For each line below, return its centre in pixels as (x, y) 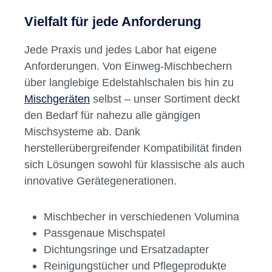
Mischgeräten (57, 99)
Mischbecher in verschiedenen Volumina (141, 217)
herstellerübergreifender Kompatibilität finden (133, 148)
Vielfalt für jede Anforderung (113, 22)
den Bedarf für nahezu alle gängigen (112, 115)
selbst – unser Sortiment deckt (165, 99)
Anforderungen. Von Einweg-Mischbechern (128, 66)
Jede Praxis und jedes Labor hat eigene (121, 50)
